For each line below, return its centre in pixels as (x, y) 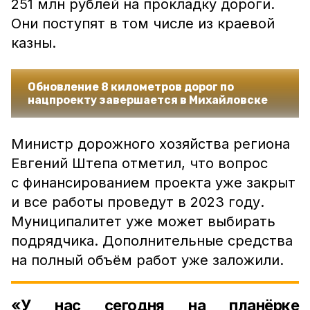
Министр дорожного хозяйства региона (151, 144)
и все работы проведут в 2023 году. (138, 202)
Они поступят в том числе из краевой (143, 24)
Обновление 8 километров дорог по (131, 87)
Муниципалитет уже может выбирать (143, 221)
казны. (34, 43)
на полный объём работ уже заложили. (147, 260)
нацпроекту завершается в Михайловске (148, 100)
